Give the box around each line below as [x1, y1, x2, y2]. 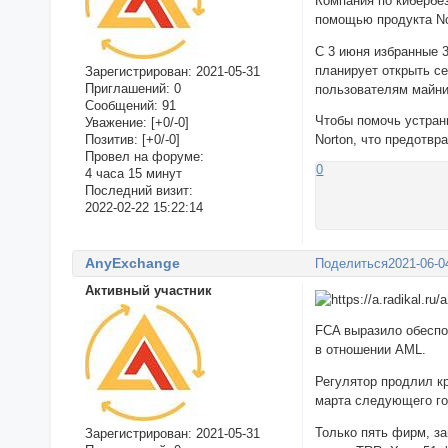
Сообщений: [84, 97, 158, 113]
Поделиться [315, 256, 389, 272]
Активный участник [84, 282, 212, 298]
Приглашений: [84, 80, 170, 96]
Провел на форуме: [84, 148, 204, 164]
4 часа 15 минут [84, 165, 182, 181]
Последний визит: [84, 182, 193, 198]
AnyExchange [84, 254, 180, 271]
